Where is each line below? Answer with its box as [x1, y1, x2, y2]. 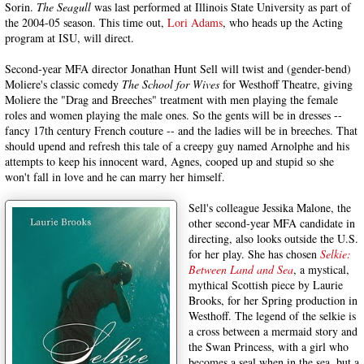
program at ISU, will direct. [5, 30, 134, 45]
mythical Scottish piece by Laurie [188, 277, 343, 292]
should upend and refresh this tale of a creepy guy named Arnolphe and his [5, 138, 349, 154]
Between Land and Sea [188, 262, 293, 277]
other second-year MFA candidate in [188, 215, 355, 231]
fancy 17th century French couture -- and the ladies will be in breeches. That [5, 123, 357, 138]
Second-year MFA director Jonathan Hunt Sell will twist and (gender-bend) [5, 61, 351, 76]
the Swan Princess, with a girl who [188, 339, 349, 354]
